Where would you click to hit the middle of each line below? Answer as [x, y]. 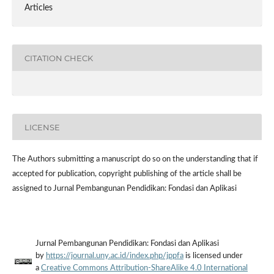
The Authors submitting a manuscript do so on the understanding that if [135, 160]
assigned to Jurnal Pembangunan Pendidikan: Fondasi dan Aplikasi [124, 189]
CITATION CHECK [58, 58]
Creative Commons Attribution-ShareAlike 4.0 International [144, 268]
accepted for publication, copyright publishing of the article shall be [127, 174]
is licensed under [213, 256]
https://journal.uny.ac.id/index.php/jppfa [114, 256]
